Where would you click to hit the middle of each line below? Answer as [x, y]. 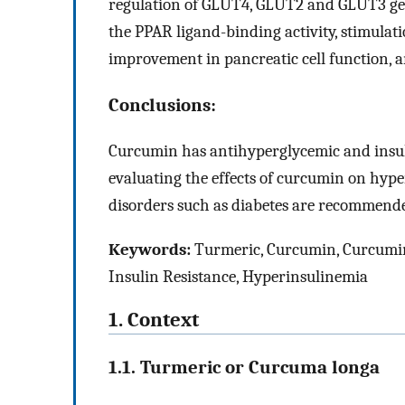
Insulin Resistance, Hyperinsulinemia [238, 276]
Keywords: [150, 249]
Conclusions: [162, 104]
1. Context [154, 320]
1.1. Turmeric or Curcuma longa [244, 367]
